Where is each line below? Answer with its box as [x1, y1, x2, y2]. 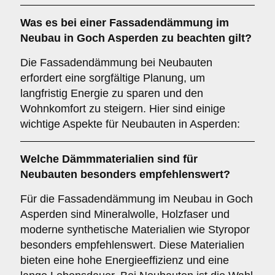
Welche [20, 153, 62, 165]
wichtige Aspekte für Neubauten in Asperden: [20, 118, 240, 130]
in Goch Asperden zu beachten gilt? [61, 32, 252, 44]
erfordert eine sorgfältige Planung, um [20, 72, 205, 84]
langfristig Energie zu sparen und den [20, 87, 203, 99]
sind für [154, 153, 198, 165]
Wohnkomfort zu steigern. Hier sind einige [20, 103, 225, 115]
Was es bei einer [20, 17, 109, 29]
